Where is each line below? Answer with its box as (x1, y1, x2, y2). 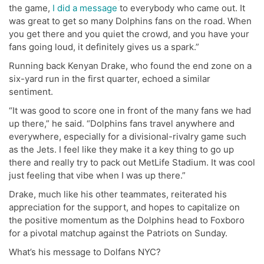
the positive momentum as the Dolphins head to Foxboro (9, 214, 245, 226)
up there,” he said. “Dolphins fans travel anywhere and (9, 117, 235, 129)
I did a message (52, 2, 117, 14)
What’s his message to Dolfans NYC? (9, 246, 161, 258)
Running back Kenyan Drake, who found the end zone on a (9, 60, 252, 71)
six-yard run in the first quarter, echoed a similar (9, 72, 210, 84)
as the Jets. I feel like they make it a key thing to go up (9, 143, 234, 155)
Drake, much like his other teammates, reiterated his (9, 188, 227, 200)
